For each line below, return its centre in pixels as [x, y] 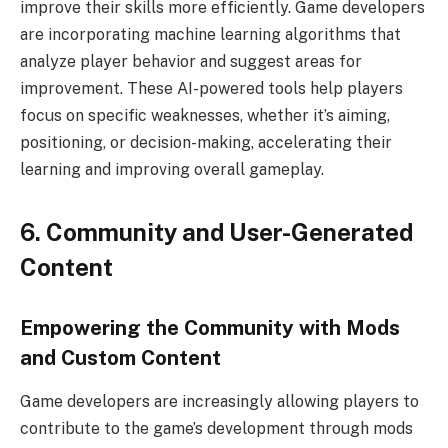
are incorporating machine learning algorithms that [210, 34]
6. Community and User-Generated [216, 232]
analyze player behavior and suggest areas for [191, 61]
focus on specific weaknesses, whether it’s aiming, [205, 115]
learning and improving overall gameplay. [172, 169]
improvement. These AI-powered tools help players [211, 88]
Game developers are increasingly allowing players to [219, 402]
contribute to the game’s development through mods [216, 429]
